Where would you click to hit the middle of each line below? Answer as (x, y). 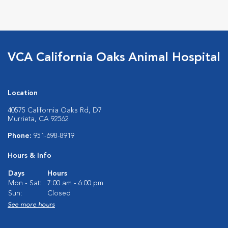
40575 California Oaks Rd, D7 (55, 110)
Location (23, 93)
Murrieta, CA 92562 (38, 119)
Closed (59, 193)
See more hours (31, 205)
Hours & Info (30, 155)
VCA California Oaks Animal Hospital (114, 58)
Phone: (21, 136)
